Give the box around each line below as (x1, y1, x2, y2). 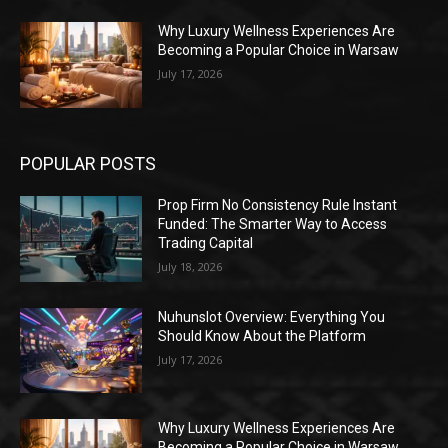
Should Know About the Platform (158, 327, 367, 344)
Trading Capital (158, 235, 254, 252)
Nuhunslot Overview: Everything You (158, 308, 386, 325)
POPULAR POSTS (20, 153, 156, 175)
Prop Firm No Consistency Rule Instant (158, 197, 398, 214)
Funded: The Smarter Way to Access (158, 216, 388, 233)
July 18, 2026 (158, 259, 223, 275)
